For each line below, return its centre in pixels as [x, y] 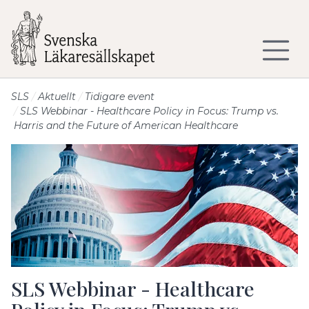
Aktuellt [57, 97]
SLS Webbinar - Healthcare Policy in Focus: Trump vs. [149, 111]
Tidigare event [120, 97]
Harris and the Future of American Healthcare [126, 126]
